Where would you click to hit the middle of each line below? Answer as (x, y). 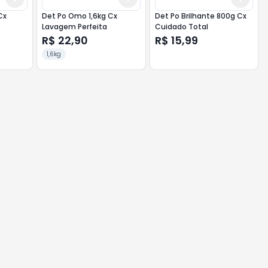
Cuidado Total (181, 27)
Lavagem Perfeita (75, 27)
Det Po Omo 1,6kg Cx (80, 16)
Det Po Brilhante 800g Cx (200, 16)
